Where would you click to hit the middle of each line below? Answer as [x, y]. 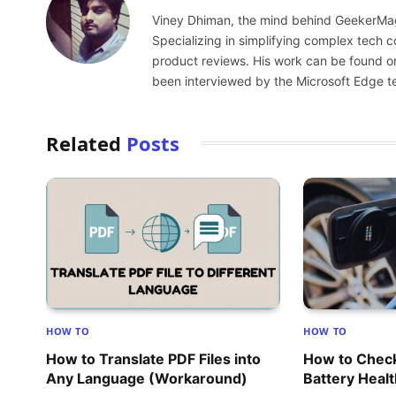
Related [86, 143]
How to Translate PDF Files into [153, 359]
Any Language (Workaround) [147, 379]
